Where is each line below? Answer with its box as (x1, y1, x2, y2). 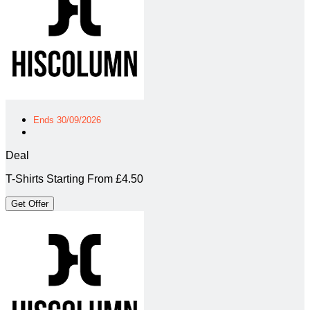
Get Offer (11, 198, 48, 209)
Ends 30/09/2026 (33, 114, 101, 125)
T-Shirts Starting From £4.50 (6, 172, 143, 185)
